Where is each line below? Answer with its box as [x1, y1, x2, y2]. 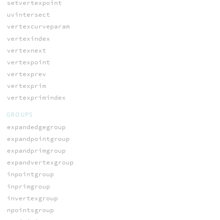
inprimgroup [6, 182, 50, 191]
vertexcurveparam [6, 22, 70, 31]
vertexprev [6, 70, 46, 79]
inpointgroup [6, 170, 54, 179]
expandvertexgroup [6, 158, 74, 167]
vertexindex [6, 34, 50, 43]
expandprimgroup [6, 146, 66, 155]
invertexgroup [6, 193, 58, 202]
